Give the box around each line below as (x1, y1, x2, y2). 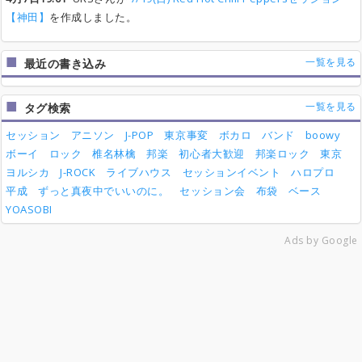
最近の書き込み (23, 56, 107, 71)
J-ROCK (60, 165, 96, 179)
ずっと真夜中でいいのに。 (38, 183, 170, 198)
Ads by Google (284, 234, 358, 247)
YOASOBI (6, 202, 53, 217)
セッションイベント (182, 165, 281, 179)
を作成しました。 (49, 10, 137, 24)
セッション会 (179, 183, 246, 198)
